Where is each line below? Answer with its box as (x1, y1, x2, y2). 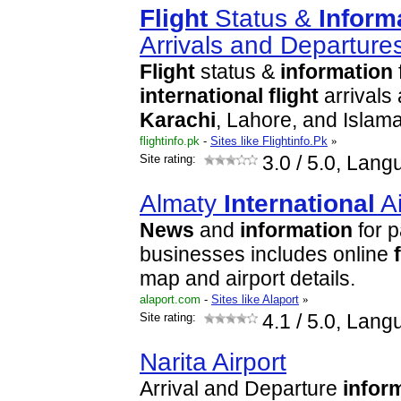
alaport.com (140, 293, 200, 306)
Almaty (140, 190, 224, 218)
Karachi (140, 109, 216, 132)
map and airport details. (140, 268, 355, 290)
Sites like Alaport (211, 293, 299, 306)
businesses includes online (140, 243, 394, 266)
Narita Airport (140, 348, 286, 376)
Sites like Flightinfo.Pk (210, 134, 328, 148)
